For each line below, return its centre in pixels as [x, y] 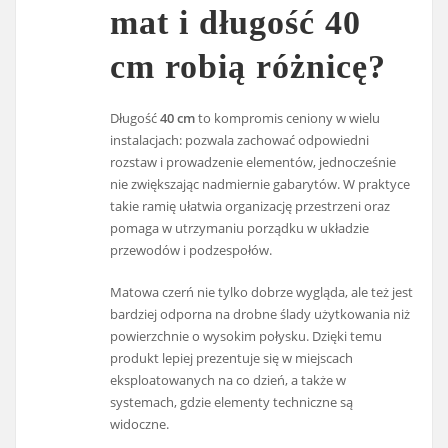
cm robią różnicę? [248, 66]
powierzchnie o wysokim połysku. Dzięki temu [246, 336]
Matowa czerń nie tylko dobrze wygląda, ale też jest [262, 292]
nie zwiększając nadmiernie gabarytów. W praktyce [260, 184]
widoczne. [140, 424]
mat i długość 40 [236, 22]
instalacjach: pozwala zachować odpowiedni [240, 140]
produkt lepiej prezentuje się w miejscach [232, 358]
